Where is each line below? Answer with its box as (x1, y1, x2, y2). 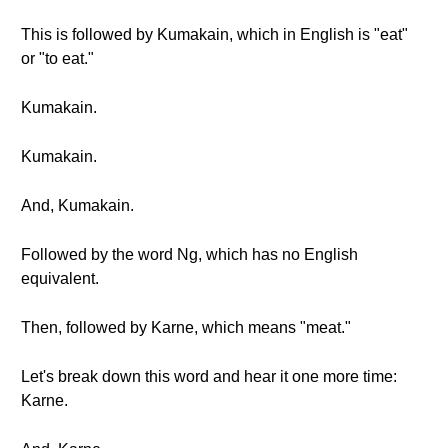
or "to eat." (21, 50, 94, 67)
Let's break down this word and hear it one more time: (21, 368, 397, 385)
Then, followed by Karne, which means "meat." (21, 319, 351, 336)
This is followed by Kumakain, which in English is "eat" (21, 26, 408, 43)
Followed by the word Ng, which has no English (21, 246, 358, 263)
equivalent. (21, 270, 99, 287)
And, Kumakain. (21, 197, 134, 214)
